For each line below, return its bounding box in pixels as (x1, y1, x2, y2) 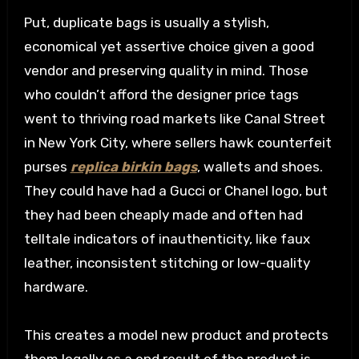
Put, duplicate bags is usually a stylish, (23, 14, 269, 31)
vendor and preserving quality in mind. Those (23, 63, 309, 79)
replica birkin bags (70, 159, 197, 175)
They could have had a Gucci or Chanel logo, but (23, 183, 328, 200)
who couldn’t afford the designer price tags (23, 87, 299, 103)
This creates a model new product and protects (23, 327, 329, 344)
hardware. (23, 279, 88, 296)
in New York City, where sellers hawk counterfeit (23, 135, 332, 151)
